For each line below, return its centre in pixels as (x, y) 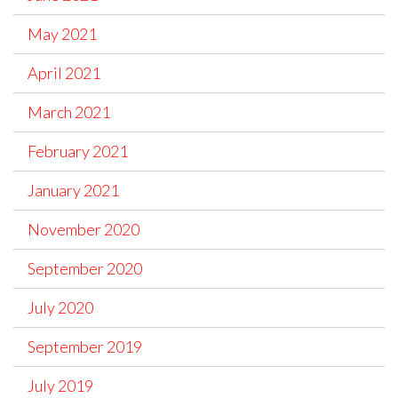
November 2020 (84, 230)
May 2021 (62, 34)
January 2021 (73, 191)
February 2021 (78, 151)
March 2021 (69, 112)
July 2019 (60, 386)
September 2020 (85, 269)
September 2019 (85, 347)
